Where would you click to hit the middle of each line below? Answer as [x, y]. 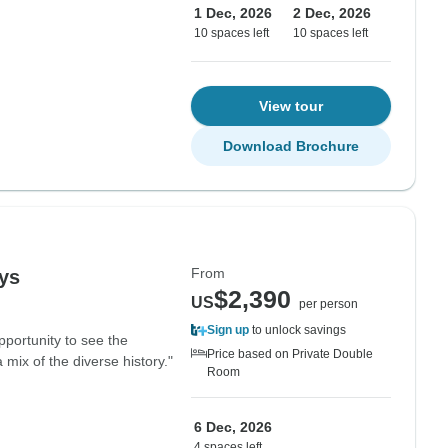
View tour [291, 106]
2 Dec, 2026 [332, 13]
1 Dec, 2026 [233, 13]
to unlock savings [297, 330]
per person [328, 304]
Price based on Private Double [290, 354]
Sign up [228, 330]
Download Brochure [291, 146]
